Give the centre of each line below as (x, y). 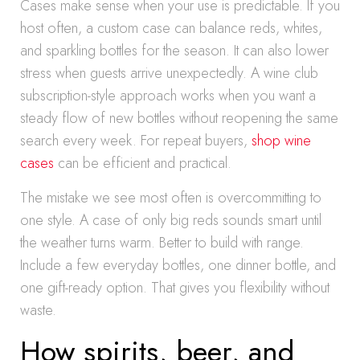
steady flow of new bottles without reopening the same (179, 118)
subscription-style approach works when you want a (168, 96)
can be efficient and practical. (143, 163)
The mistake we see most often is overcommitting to (171, 198)
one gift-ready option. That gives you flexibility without (175, 288)
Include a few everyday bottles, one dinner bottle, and (178, 265)
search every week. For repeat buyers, (136, 141)
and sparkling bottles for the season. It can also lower (174, 51)
